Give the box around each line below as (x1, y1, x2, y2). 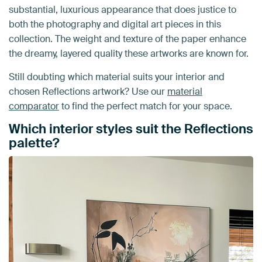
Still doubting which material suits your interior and (9, 71, 225, 84)
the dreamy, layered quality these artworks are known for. (9, 47, 249, 60)
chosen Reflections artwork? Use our (9, 85, 167, 98)
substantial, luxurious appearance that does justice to (9, 4, 236, 16)
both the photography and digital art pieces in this (9, 18, 221, 31)
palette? (9, 135, 60, 152)
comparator (9, 100, 59, 113)
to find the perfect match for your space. (59, 100, 232, 113)
